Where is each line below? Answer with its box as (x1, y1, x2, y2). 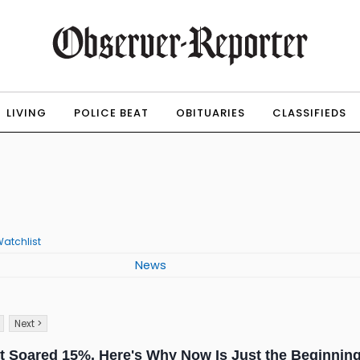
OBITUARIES (175, 105, 245, 121)
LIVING (6, 105, 47, 121)
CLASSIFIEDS (272, 105, 346, 121)
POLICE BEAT (73, 105, 149, 121)
